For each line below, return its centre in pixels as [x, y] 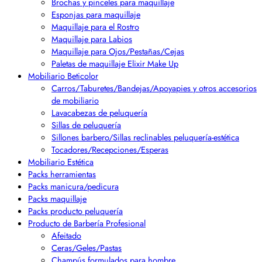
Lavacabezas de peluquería [99, 113]
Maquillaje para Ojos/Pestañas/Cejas [118, 51]
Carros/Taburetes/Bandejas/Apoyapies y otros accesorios [154, 88]
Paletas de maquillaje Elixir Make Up [115, 64]
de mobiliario [75, 101]
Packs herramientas [62, 174]
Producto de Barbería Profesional [87, 223]
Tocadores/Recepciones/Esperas [110, 150]
